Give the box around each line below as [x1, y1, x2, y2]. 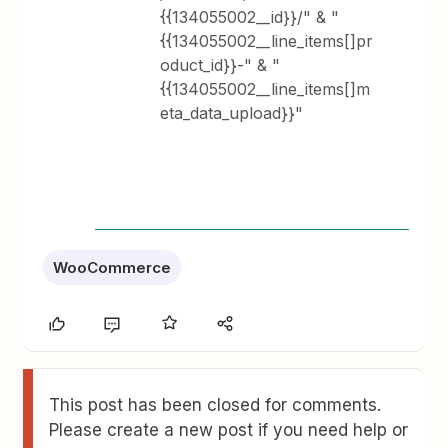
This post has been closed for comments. [49, 395, 382, 415]
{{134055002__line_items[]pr [160, 31, 374, 51]
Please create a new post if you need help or [49, 420, 409, 440]
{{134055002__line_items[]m [160, 79, 371, 99]
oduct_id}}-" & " [160, 55, 281, 75]
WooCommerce [53, 258, 172, 277]
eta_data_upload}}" [160, 103, 304, 123]
